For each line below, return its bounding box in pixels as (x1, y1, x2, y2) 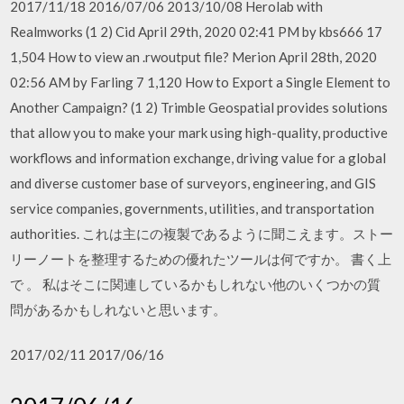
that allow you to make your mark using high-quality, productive (10, 124, 389, 141)
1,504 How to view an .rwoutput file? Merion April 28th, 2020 (10, 48, 378, 65)
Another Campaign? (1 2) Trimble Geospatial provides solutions (10, 98, 389, 115)
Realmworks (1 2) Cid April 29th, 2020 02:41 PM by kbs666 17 (10, 23, 383, 40)
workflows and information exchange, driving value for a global (10, 149, 387, 166)
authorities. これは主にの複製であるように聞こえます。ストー (10, 225, 394, 242)
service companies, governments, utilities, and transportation (10, 199, 375, 216)
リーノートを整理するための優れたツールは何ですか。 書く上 (10, 250, 392, 267)
